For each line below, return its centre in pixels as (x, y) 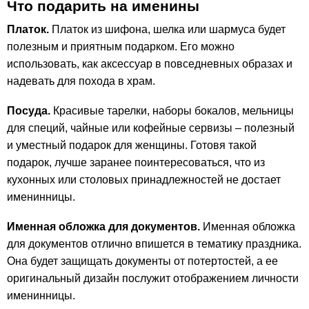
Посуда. (29, 110)
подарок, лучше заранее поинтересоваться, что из (136, 162)
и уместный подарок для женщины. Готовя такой (132, 145)
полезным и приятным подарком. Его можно (121, 46)
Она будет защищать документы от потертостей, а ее (142, 261)
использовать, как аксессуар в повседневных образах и (150, 63)
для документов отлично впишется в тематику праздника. (154, 243)
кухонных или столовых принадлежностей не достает (144, 179)
